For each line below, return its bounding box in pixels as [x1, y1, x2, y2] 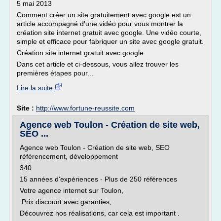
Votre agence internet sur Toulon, [20, 186, 125, 194]
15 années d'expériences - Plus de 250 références [20, 175, 177, 183]
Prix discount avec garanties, [20, 198, 113, 206]
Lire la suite [17, 84, 55, 92]
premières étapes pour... [17, 69, 93, 77]
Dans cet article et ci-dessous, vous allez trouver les [17, 60, 179, 68]
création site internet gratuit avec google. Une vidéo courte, [17, 29, 201, 37]
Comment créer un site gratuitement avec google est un [17, 11, 191, 19]
